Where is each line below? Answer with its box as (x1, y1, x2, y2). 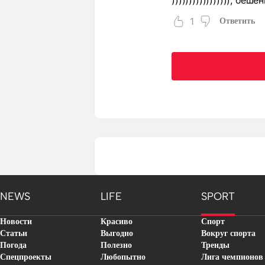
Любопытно (101, 253, 146, 261)
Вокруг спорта (201, 229, 256, 238)
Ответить (219, 17, 255, 25)
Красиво (101, 217, 132, 226)
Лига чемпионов (201, 253, 263, 261)
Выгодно (101, 229, 133, 238)
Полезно (101, 241, 132, 250)
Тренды (201, 241, 230, 250)
